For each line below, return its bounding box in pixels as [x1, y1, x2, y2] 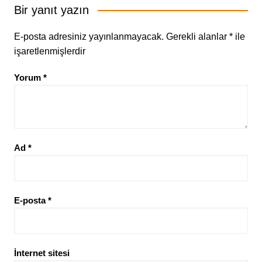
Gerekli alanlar [166, 32, 229, 42]
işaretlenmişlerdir [13, 46, 85, 57]
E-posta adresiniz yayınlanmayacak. [13, 32, 164, 42]
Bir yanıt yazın [13, 4, 89, 17]
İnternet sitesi [13, 248, 70, 258]
